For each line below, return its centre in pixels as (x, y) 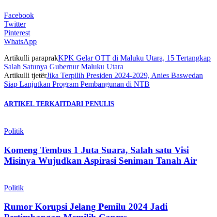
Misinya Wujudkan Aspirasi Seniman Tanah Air (100, 160)
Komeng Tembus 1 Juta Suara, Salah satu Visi (96, 150)
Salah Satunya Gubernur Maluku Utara (64, 67)
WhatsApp (20, 42)
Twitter (15, 24)
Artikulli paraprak (31, 58)
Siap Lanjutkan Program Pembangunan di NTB (77, 84)
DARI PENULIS (90, 104)
